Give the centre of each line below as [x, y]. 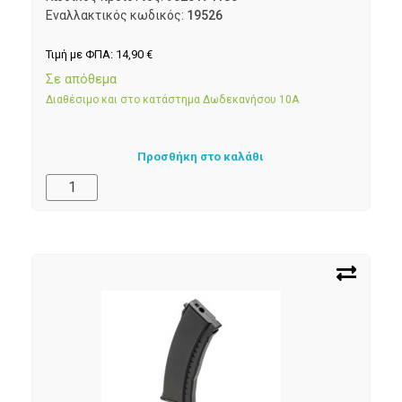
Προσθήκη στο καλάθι [201, 157]
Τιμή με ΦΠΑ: [81, 55]
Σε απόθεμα [81, 79]
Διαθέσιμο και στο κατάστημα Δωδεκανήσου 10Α [172, 99]
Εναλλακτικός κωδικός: [116, 16]
